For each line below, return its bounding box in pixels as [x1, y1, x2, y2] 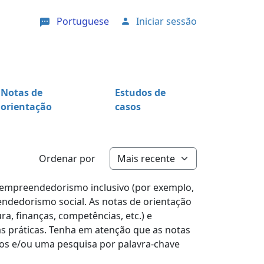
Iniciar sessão [136, 15, 197, 28]
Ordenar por [39, 152, 95, 166]
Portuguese [57, 15, 109, 28]
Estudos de [114, 85, 166, 99]
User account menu [120, 18, 208, 31]
